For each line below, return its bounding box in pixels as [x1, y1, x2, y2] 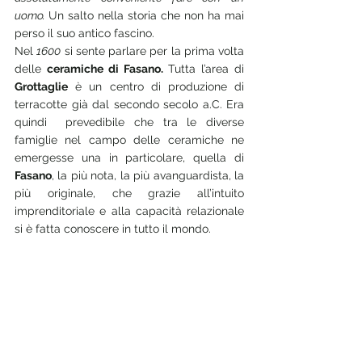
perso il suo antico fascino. [15, 26, 158, 40]
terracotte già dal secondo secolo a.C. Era [15, 97, 244, 111]
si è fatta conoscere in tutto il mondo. [15, 221, 211, 235]
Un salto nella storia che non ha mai [48, 8, 244, 22]
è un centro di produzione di [68, 79, 244, 93]
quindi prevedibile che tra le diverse [15, 115, 244, 128]
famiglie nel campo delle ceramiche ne [15, 133, 244, 146]
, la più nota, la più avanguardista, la [52, 168, 244, 182]
